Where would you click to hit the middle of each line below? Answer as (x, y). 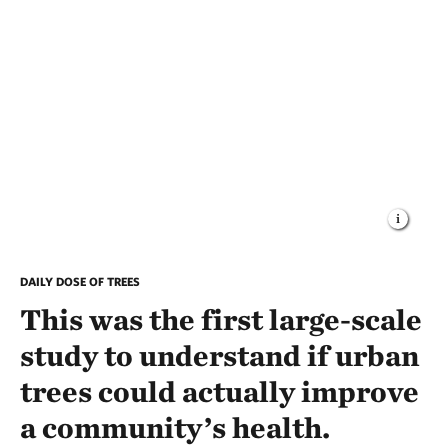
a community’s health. (175, 427)
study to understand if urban (219, 355)
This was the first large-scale (221, 319)
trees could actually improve (219, 391)
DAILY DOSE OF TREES (80, 281)
